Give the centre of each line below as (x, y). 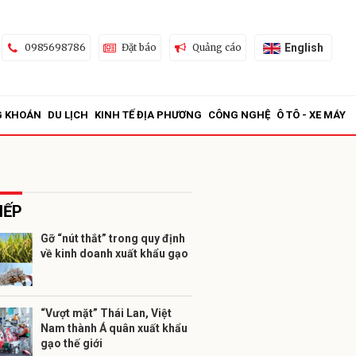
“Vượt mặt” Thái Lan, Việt (106, 313)
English (304, 47)
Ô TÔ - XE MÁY (311, 115)
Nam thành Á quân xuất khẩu (114, 328)
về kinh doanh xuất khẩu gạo (114, 253)
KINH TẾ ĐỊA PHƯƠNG (148, 115)
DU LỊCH (68, 115)
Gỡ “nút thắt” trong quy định (113, 238)
